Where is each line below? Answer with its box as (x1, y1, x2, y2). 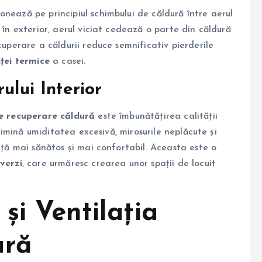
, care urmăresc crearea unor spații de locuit (22, 159, 216, 169)
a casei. (49, 57, 86, 67)
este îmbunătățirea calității (95, 112, 218, 122)
